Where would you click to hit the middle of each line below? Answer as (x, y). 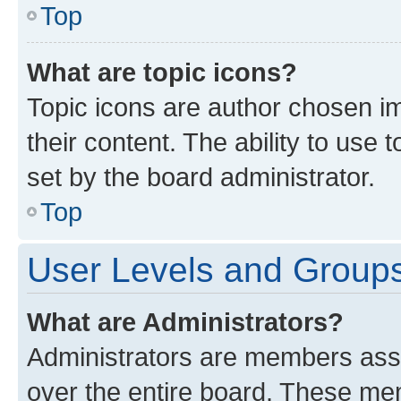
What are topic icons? (162, 72)
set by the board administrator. (201, 176)
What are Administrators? (185, 321)
